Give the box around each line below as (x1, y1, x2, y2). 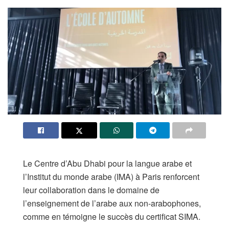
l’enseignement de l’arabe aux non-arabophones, (23, 197, 201, 209)
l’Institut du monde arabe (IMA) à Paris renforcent (23, 170, 199, 182)
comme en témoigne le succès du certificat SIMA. (23, 210, 200, 222)
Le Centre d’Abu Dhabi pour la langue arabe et (23, 157, 192, 169)
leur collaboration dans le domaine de (23, 184, 159, 196)
